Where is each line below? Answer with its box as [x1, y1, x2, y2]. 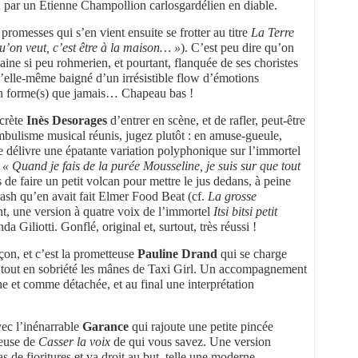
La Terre [251, 25, 294, 39]
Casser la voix [38, 334, 110, 348]
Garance [82, 319, 129, 333]
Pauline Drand [137, 246, 217, 261]
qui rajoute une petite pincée [129, 319, 273, 333]
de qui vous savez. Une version [110, 334, 271, 348]
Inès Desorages [26, 113, 107, 127]
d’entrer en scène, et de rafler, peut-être [107, 113, 305, 127]
